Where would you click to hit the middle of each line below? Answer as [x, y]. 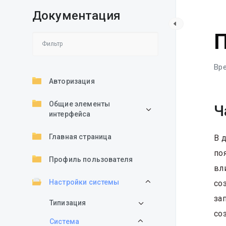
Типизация [68, 203]
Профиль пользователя [91, 159]
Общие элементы [80, 104]
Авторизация [72, 81]
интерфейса [70, 114]
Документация [76, 16]
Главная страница [80, 137]
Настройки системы [84, 182]
